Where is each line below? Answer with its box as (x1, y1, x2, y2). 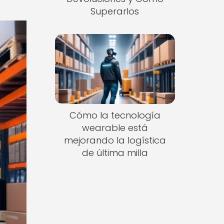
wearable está (81, 121, 148, 134)
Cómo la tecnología (69, 109, 160, 122)
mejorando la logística (63, 134, 166, 147)
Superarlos (90, 4, 139, 17)
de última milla (81, 146, 148, 159)
